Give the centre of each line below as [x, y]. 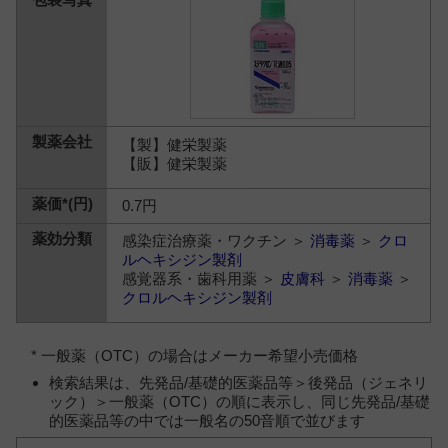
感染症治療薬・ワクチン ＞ [216, 240]
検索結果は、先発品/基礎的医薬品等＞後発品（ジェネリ [238, 382]
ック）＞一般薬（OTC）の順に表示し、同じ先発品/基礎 [239, 401]
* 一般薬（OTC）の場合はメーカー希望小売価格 [195, 355]
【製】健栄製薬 [175, 144]
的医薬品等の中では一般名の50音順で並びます [206, 420]
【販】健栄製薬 [175, 163]
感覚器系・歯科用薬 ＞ [201, 278]
